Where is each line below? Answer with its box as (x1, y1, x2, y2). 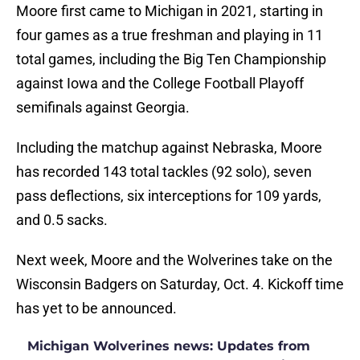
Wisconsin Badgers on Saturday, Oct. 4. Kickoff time (16, 276, 344, 293)
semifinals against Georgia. (16, 99, 190, 117)
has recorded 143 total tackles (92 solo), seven (16, 163, 312, 181)
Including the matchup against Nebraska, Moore (16, 139, 322, 157)
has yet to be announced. (16, 300, 177, 317)
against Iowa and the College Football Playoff (16, 75, 304, 92)
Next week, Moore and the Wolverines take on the (16, 252, 333, 269)
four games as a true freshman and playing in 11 (16, 27, 323, 44)
